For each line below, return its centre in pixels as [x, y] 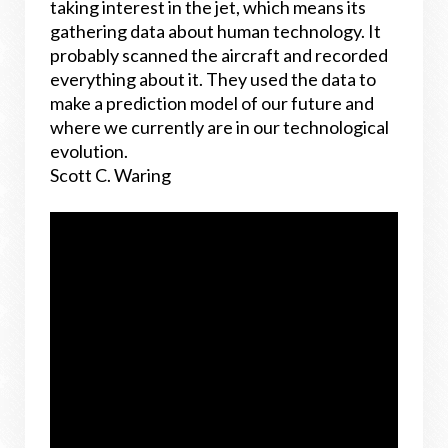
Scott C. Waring [112, 175]
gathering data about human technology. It [215, 31]
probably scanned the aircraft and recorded [219, 55]
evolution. [90, 151]
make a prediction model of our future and [212, 103]
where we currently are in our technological [219, 127]
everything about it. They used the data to [213, 79]
